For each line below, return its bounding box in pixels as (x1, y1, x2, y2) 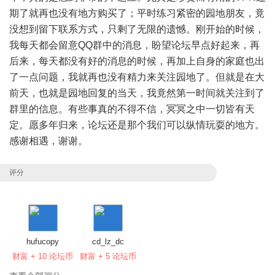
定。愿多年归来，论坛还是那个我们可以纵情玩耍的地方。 (9, 120, 265, 131)
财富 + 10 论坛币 (12, 252, 73, 261)
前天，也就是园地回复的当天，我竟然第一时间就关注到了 (9, 88, 265, 99)
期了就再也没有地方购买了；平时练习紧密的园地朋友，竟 (9, 8, 265, 19)
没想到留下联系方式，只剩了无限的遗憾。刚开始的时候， (9, 24, 265, 35)
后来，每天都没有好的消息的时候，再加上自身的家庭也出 (9, 56, 265, 67)
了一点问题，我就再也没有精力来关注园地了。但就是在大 (9, 72, 265, 83)
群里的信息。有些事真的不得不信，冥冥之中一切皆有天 (9, 104, 255, 115)
